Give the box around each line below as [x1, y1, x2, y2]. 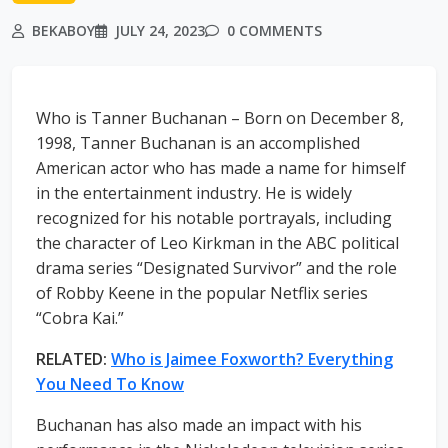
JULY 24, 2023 [111, 21, 205, 41]
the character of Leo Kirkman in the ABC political [36, 232, 399, 255]
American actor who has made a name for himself [36, 157, 406, 180]
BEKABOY [28, 21, 95, 41]
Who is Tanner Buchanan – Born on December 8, [36, 107, 404, 130]
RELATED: [36, 348, 111, 371]
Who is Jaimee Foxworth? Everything [111, 348, 393, 371]
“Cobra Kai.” [36, 307, 124, 330]
